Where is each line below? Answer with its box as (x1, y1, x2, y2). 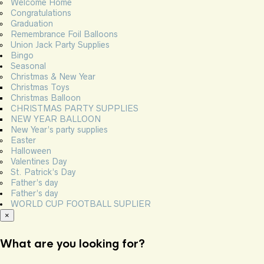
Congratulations (11, 8, 71, 18)
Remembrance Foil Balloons (11, 29, 118, 39)
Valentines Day (11, 157, 67, 167)
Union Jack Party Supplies (11, 40, 110, 50)
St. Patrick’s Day (11, 167, 76, 177)
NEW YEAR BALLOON (11, 114, 101, 124)
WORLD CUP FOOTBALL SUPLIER (11, 199, 151, 209)
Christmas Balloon (11, 93, 81, 103)
